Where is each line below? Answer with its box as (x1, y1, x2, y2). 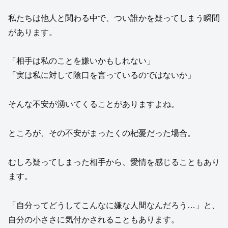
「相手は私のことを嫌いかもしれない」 (8, 56, 155, 66)
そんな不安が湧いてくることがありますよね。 (8, 100, 179, 109)
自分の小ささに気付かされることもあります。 (8, 215, 179, 224)
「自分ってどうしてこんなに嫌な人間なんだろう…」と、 (8, 201, 220, 210)
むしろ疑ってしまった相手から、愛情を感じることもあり (8, 157, 220, 166)
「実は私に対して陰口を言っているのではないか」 (8, 71, 195, 80)
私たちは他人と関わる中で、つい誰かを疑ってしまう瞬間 (8, 13, 220, 22)
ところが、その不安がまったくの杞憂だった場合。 (8, 129, 195, 138)
